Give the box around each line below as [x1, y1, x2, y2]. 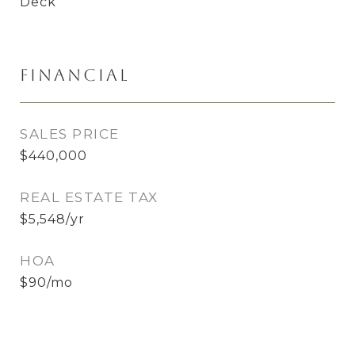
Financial [20, 65, 130, 85]
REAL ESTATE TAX [20, 189, 158, 205]
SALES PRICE [20, 126, 120, 142]
